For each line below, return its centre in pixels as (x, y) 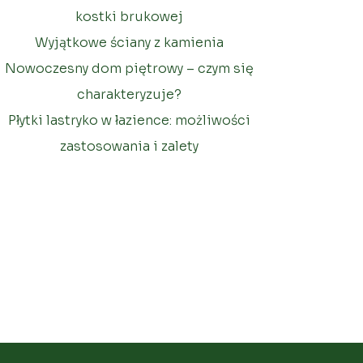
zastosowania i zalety (129, 147)
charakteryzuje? (129, 95)
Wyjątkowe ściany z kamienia (129, 43)
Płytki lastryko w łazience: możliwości (129, 121)
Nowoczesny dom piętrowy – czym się (129, 69)
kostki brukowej (129, 17)
